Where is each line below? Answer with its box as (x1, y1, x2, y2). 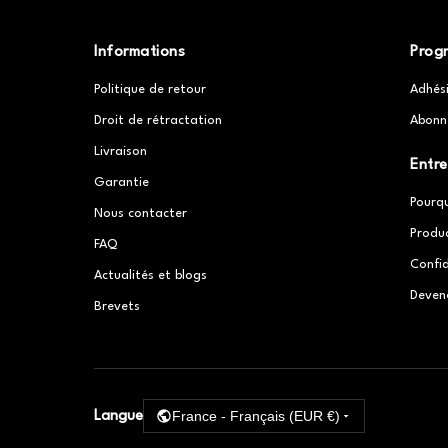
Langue (94, 408, 144, 424)
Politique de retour (94, 83, 207, 97)
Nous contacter (94, 207, 188, 221)
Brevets (94, 300, 141, 314)
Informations (94, 45, 186, 61)
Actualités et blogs (94, 269, 208, 283)
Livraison (94, 145, 148, 159)
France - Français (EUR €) (172, 408, 341, 425)
